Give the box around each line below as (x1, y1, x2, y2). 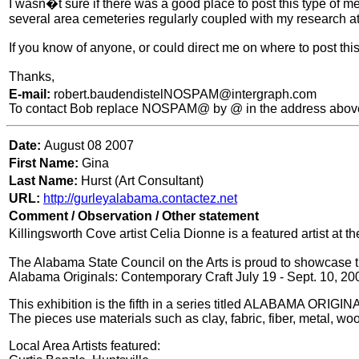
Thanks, (9, 70, 54, 84)
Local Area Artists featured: (9, 339, 160, 353)
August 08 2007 (44, 139, 134, 153)
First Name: (9, 156, 79, 171)
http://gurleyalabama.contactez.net (43, 192, 237, 206)
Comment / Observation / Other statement (9, 209, 259, 224)
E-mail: (9, 87, 54, 102)
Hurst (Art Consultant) (81, 174, 204, 188)
